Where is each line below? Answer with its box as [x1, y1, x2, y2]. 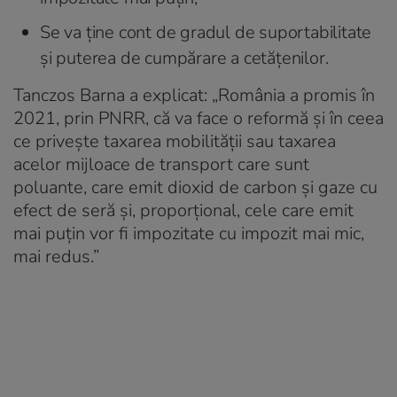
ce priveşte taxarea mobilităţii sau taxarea [13, 128, 336, 153]
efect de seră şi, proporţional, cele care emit [13, 198, 354, 222]
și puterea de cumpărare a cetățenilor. [40, 45, 329, 70]
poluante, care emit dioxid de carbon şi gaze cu [13, 175, 378, 199]
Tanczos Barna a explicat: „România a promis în [13, 82, 375, 107]
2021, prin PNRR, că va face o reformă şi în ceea [13, 105, 384, 130]
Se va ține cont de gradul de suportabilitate [40, 19, 372, 44]
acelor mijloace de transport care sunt [13, 152, 309, 176]
